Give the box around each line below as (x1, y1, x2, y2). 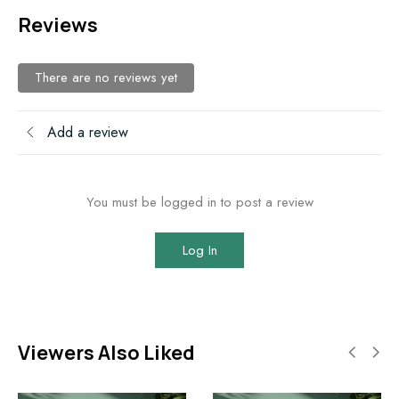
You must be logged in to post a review (85, 192, 313, 212)
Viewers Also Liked (18, 339, 195, 366)
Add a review (47, 122, 128, 142)
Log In (182, 240, 217, 260)
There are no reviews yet (35, 68, 177, 87)
